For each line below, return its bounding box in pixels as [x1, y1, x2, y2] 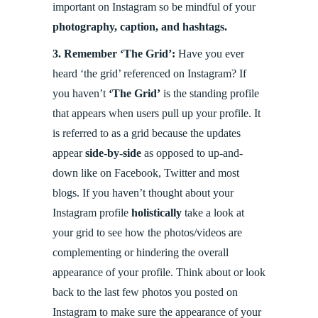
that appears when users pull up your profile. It [53, 107, 261, 120]
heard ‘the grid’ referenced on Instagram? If [53, 67, 246, 80]
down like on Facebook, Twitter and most [53, 167, 239, 180]
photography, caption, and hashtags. [53, 21, 230, 33]
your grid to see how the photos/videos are [53, 226, 242, 239]
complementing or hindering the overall [53, 246, 229, 259]
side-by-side [85, 147, 141, 160]
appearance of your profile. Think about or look [53, 266, 265, 279]
